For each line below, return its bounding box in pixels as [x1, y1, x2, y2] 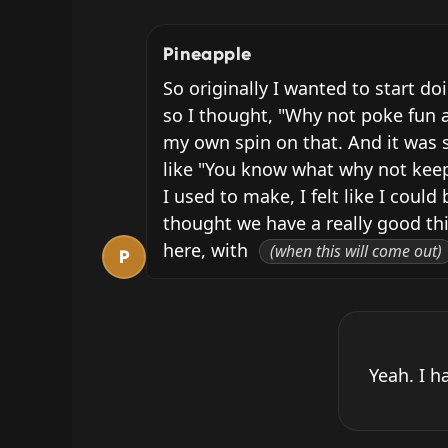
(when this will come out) [270, 240, 442, 263]
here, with [163, 237, 253, 262]
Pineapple [163, 42, 252, 65]
